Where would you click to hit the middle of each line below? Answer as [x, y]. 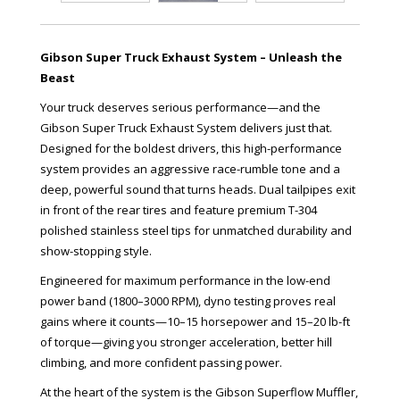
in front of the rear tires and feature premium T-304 [179, 210]
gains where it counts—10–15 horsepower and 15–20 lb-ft [195, 321]
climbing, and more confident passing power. [161, 362]
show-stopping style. [96, 251]
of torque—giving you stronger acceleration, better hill [186, 342]
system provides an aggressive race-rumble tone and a [190, 169]
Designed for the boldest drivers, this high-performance [191, 148]
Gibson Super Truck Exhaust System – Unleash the [191, 57]
